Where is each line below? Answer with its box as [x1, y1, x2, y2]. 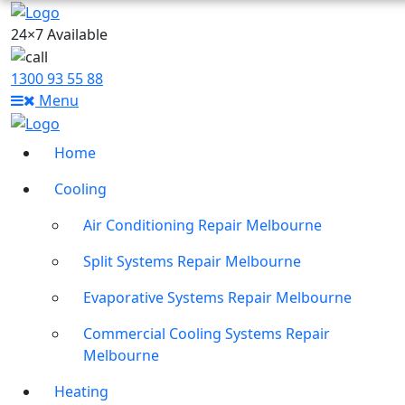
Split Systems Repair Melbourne [83, 251, 301, 272]
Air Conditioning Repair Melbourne [83, 215, 322, 236]
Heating [54, 381, 108, 402]
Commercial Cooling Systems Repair [83, 324, 330, 344]
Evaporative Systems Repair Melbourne [83, 287, 352, 308]
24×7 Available [11, 24, 108, 44]
